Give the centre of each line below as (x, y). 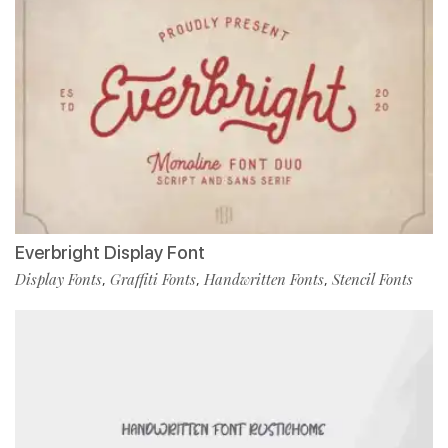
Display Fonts (58, 279)
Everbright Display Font (110, 253)
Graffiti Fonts (153, 279)
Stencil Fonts (372, 279)
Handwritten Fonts (264, 279)
